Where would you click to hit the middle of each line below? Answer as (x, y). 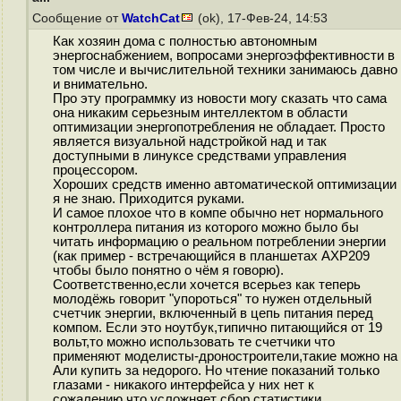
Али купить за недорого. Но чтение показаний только (216, 371)
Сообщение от (77, 18)
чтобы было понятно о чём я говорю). (168, 271)
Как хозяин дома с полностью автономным (184, 42)
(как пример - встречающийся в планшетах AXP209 (211, 256)
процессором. (95, 171)
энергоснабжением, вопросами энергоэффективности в (223, 56)
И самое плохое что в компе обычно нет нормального (218, 213)
